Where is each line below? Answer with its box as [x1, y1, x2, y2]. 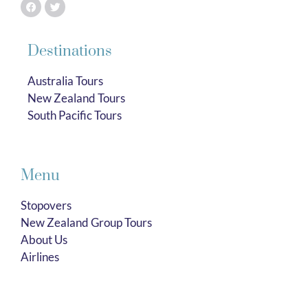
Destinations [27, 42, 112, 61]
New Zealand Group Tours [21, 214, 152, 230]
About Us [21, 232, 67, 247]
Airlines [21, 249, 59, 264]
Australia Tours [27, 74, 103, 89]
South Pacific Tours [27, 108, 122, 123]
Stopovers [21, 197, 71, 212]
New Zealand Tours [27, 91, 125, 106]
